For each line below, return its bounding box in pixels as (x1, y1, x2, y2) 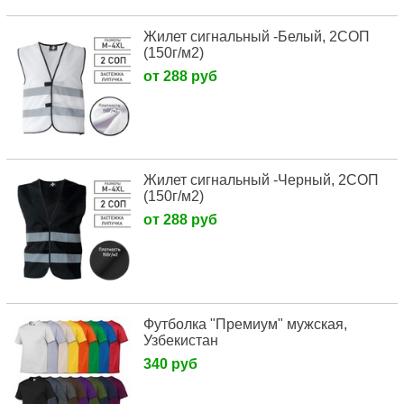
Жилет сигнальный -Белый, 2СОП (142, 28, 370, 44)
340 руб (142, 356, 197, 372)
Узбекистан (142, 333, 218, 349)
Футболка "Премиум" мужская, (142, 317, 347, 333)
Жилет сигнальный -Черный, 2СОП (142, 172, 379, 188)
